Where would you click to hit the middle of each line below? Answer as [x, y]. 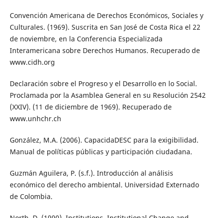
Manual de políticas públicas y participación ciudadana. [101, 152]
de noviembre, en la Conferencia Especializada [86, 39]
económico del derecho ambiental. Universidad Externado [104, 185]
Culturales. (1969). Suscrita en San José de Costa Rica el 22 [105, 27]
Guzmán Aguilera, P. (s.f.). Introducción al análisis [91, 173]
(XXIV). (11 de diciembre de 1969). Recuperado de [91, 107]
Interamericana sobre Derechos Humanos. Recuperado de [105, 51]
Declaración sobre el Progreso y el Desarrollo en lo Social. [103, 84]
